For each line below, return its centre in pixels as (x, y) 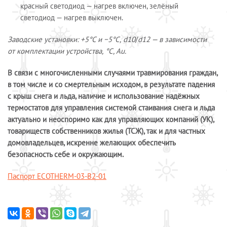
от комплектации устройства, (55, 51)
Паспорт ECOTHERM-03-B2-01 (57, 176)
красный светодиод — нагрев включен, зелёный (99, 6)
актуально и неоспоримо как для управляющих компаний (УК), (111, 119)
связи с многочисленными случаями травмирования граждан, (115, 73)
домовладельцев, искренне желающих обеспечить (91, 143)
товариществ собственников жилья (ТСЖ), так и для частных (106, 131)
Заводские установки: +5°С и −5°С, (64, 39)
